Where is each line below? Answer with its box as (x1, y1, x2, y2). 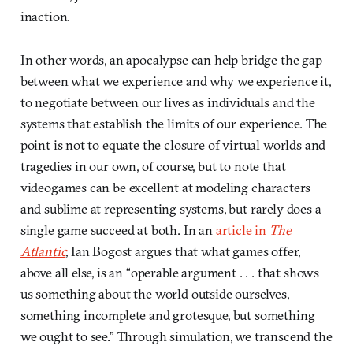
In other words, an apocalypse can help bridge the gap (20, 50, 322, 68)
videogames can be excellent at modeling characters (20, 178, 311, 195)
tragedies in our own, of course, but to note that (20, 157, 286, 174)
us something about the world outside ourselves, (20, 284, 289, 302)
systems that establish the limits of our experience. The (20, 114, 328, 132)
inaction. (20, 7, 71, 24)
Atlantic (20, 242, 66, 259)
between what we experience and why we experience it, (20, 72, 331, 89)
